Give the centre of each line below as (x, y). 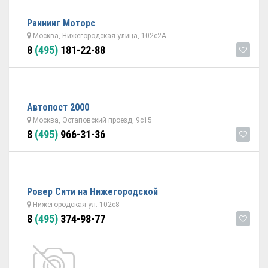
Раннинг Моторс (61, 23)
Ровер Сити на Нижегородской (92, 192)
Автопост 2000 (58, 107)
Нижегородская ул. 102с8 (75, 205)
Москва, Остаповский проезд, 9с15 (92, 120)
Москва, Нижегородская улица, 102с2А (99, 36)
